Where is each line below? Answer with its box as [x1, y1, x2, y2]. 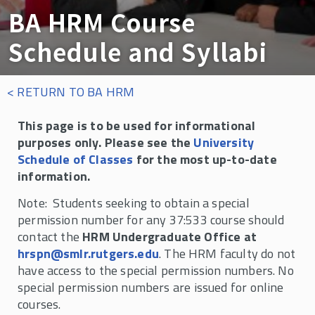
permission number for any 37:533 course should [18, 210, 285, 229]
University [193, 133, 255, 152]
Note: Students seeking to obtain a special [18, 193, 250, 212]
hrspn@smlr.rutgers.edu [18, 244, 159, 263]
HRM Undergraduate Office [82, 227, 241, 246]
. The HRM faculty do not [158, 244, 296, 263]
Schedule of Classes [18, 150, 134, 169]
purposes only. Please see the [18, 133, 194, 152]
